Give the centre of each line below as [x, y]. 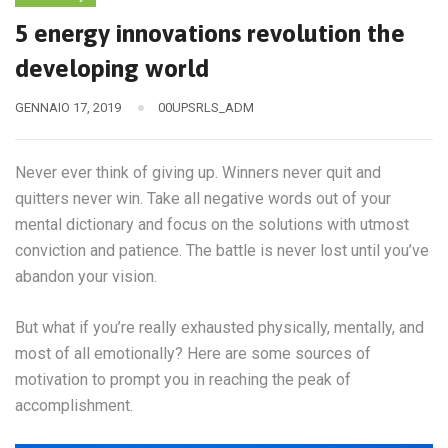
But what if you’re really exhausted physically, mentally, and [219, 328]
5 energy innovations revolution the [210, 33]
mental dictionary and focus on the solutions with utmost [212, 225]
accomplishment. [74, 406]
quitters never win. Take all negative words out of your [203, 199]
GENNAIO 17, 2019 [68, 108]
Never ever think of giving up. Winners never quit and [198, 173]
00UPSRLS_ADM [206, 108]
